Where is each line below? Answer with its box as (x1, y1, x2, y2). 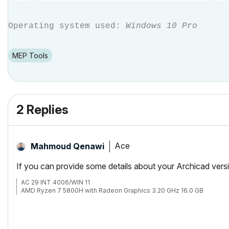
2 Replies (16, 102, 68, 117)
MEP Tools (18, 51, 48, 60)
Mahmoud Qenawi (31, 141, 104, 151)
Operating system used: (8, 21, 126, 31)
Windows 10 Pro (126, 21, 197, 31)
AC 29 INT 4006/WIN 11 (21, 178, 90, 186)
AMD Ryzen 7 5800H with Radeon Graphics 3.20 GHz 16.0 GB (21, 186, 203, 194)
